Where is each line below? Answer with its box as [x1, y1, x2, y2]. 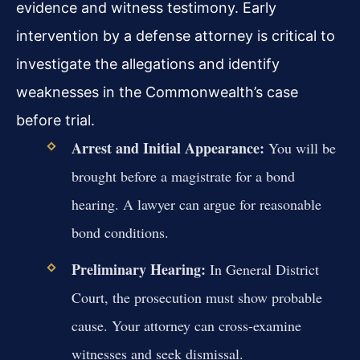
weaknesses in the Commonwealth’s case [16, 84, 298, 101]
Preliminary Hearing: [71, 259, 206, 280]
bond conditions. [71, 223, 169, 243]
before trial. [16, 112, 95, 129]
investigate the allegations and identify [16, 55, 280, 73]
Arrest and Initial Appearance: [71, 137, 264, 159]
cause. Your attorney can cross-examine [71, 316, 301, 336]
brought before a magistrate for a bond [71, 166, 295, 186]
